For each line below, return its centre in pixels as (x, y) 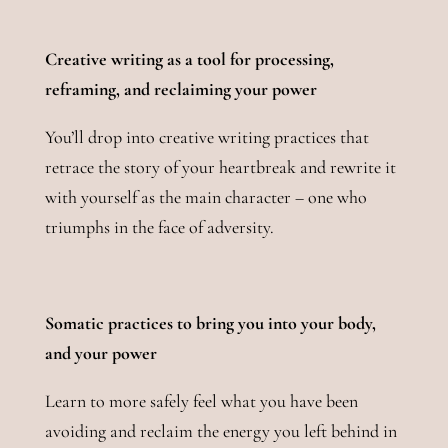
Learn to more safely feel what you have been (201, 400)
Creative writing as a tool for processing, (189, 58)
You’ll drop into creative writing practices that (206, 136)
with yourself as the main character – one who (205, 196)
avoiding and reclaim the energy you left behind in (220, 430)
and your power (100, 352)
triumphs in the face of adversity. (163, 226)
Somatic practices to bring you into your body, (210, 322)
